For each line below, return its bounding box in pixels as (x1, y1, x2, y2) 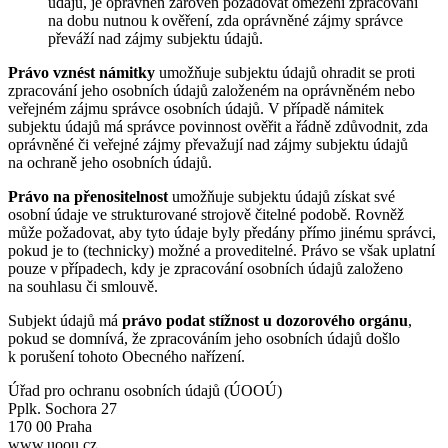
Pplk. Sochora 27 (8, 399, 117, 417)
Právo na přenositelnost (8, 187, 172, 205)
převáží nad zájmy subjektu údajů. (48, 29, 263, 47)
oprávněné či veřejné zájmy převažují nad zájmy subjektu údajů (8, 135, 408, 153)
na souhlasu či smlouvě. (8, 277, 158, 295)
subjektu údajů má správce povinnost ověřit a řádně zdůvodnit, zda (8, 117, 428, 135)
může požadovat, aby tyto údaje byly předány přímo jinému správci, (8, 223, 436, 241)
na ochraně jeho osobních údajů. (8, 153, 212, 171)
